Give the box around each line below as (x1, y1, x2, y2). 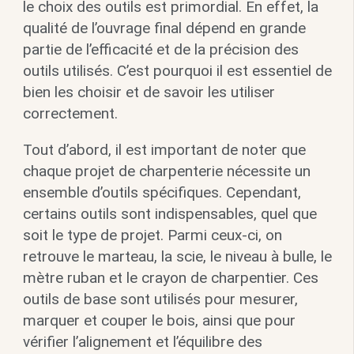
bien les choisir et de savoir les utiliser (22, 83, 275, 102)
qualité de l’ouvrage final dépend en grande (22, 19, 306, 38)
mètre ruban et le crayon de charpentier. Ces (22, 269, 318, 288)
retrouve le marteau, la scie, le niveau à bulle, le (22, 247, 332, 266)
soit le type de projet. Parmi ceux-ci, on (22, 226, 282, 245)
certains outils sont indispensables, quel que (22, 205, 317, 224)
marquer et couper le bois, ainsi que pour (22, 311, 296, 330)
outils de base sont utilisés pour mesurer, (22, 290, 298, 309)
